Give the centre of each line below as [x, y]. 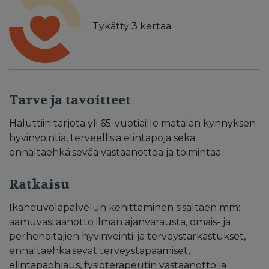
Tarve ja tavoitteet [70, 100]
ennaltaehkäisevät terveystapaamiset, [99, 250]
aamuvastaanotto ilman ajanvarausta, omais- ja [120, 222]
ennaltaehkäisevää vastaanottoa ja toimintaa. [116, 152]
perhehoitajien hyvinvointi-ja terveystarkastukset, [127, 236]
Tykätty [111, 26]
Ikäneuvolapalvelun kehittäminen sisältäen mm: [125, 207]
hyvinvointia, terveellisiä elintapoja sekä [102, 138]
